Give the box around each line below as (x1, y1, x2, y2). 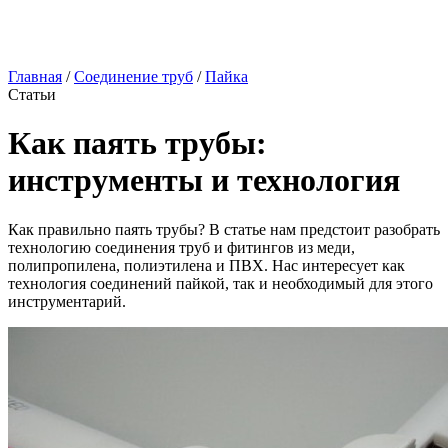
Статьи (8, 86, 56, 103)
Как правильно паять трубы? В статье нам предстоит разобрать (8, 220, 440, 238)
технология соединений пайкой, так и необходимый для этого (8, 274, 433, 292)
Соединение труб (74, 68, 193, 85)
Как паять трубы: (8, 125, 267, 162)
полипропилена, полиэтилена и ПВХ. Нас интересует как (8, 256, 405, 274)
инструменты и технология (8, 162, 400, 199)
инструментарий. (8, 292, 126, 310)
